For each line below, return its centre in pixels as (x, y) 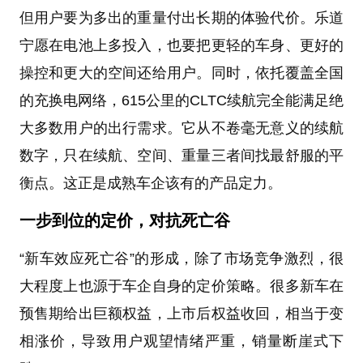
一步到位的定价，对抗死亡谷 (124, 220)
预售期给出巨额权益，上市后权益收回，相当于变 (181, 313)
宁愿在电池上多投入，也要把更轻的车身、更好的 (181, 45)
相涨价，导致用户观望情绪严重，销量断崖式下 (181, 341)
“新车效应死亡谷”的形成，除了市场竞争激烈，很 (181, 258)
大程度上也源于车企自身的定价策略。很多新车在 (181, 286)
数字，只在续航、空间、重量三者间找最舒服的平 (181, 155)
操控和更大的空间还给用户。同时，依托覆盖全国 (181, 73)
